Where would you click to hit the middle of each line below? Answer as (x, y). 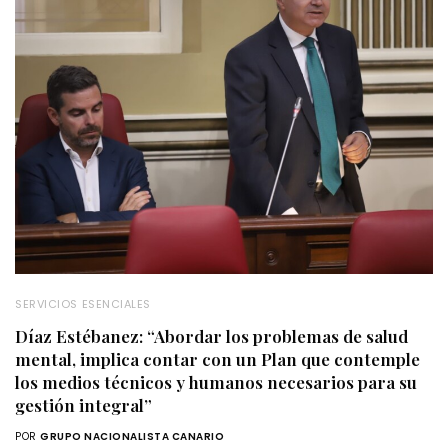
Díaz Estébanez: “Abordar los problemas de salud (211, 335)
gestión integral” (83, 404)
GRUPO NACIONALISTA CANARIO (132, 436)
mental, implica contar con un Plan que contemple (217, 358)
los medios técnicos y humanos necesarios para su (216, 381)
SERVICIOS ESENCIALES (83, 303)
